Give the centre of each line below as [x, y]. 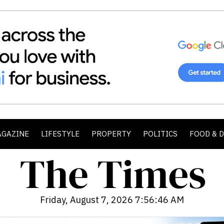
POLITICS [160, 134]
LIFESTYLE [60, 134]
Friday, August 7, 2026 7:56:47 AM [112, 200]
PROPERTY [111, 134]
